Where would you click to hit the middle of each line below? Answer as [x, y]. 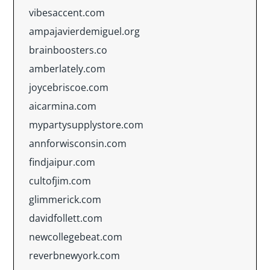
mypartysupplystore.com [86, 125]
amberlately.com [67, 69]
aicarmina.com [63, 106]
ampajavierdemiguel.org [84, 31]
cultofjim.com [60, 181]
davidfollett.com [66, 218]
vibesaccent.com [67, 13]
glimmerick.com [65, 199]
